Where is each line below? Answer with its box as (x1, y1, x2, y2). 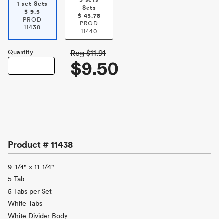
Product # (8, 139, 51, 150)
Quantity (8, 48, 33, 56)
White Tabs (8, 199, 42, 207)
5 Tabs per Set (8, 187, 52, 195)
